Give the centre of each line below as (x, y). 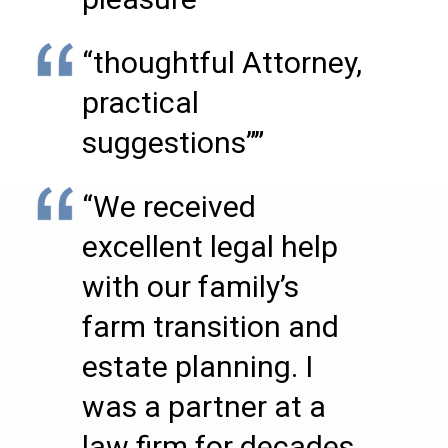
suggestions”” (173, 142)
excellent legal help (210, 246)
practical (140, 102)
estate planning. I (197, 366)
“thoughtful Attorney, (222, 62)
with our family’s (190, 286)
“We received (169, 206)
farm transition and (210, 326)
